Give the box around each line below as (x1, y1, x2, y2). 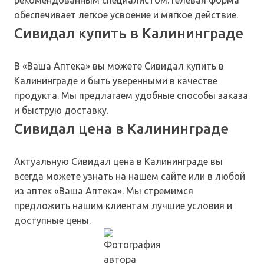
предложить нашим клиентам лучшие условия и (14, 200, 232, 212)
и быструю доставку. (14, 105, 108, 116)
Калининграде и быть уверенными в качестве (14, 75, 217, 87)
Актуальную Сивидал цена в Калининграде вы (14, 156, 223, 167)
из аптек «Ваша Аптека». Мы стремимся (14, 186, 193, 197)
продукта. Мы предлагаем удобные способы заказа (14, 90, 248, 101)
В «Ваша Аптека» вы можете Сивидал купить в (14, 61, 224, 72)
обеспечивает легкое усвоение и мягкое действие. (14, 9, 238, 21)
